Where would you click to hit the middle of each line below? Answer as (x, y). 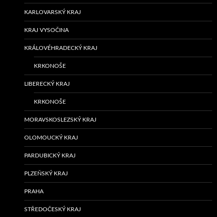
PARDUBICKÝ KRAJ (50, 156)
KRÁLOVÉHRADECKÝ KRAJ (61, 48)
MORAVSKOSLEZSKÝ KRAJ (60, 120)
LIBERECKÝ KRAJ (47, 84)
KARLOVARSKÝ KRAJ (53, 12)
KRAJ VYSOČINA (46, 30)
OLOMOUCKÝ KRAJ (51, 138)
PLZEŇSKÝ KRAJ (46, 174)
